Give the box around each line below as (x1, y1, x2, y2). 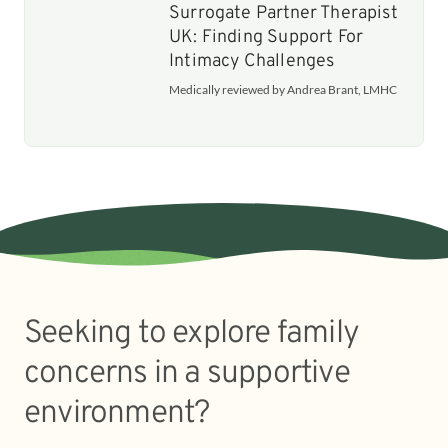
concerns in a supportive (24, 353, 350, 394)
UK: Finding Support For (169, 25, 364, 49)
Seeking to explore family (24, 313, 360, 354)
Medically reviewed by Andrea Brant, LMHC (169, 81, 397, 97)
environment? (24, 393, 211, 434)
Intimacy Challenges (169, 49, 335, 73)
